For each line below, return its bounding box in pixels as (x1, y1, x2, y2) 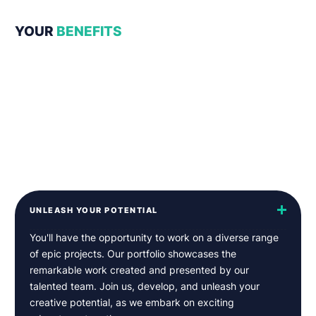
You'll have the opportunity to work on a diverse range (29, 232, 279, 244)
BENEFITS (53, 22, 122, 39)
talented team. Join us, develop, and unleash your (29, 281, 260, 293)
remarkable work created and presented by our (29, 265, 249, 276)
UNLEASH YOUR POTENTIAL (29, 205, 158, 215)
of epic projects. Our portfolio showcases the (29, 248, 236, 260)
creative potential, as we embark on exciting (29, 297, 234, 309)
